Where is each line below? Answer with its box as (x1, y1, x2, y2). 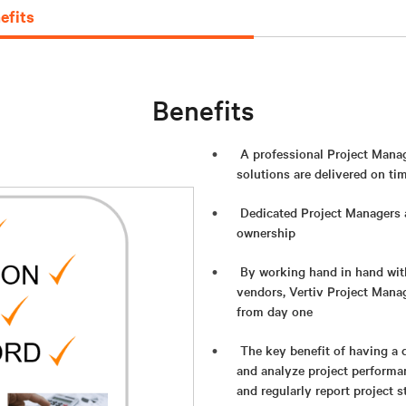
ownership (237, 222, 295, 241)
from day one (237, 301, 313, 320)
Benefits (151, 91, 255, 128)
